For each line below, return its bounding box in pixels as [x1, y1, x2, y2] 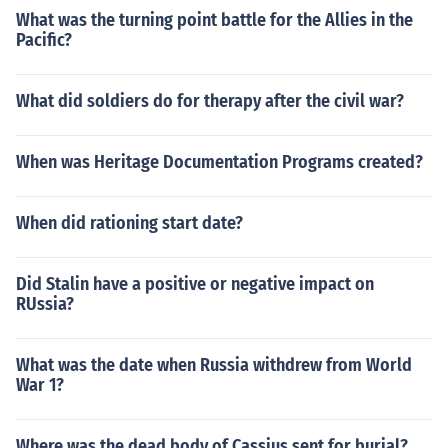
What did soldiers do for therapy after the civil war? [16, 90, 404, 112]
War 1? [16, 374, 64, 396]
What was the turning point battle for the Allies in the [16, 9, 413, 31]
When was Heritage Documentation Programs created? [16, 151, 423, 173]
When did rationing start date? [16, 212, 243, 234]
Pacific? [16, 29, 72, 51]
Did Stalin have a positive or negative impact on [16, 273, 374, 295]
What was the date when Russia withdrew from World [16, 354, 412, 376]
